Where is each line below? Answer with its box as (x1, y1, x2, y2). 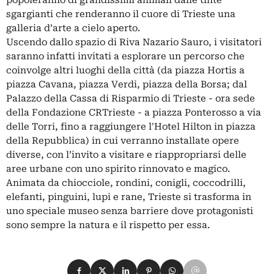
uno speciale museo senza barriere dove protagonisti (6, 205, 253, 217)
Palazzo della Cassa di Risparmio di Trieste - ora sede (6, 92, 255, 104)
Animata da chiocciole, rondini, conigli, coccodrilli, (6, 177, 246, 188)
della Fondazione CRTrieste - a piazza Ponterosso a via (6, 106, 261, 118)
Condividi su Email (183, 260, 271, 272)
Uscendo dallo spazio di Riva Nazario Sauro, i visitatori (6, 36, 262, 48)
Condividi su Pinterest (137, 260, 241, 272)
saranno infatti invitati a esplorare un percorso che (6, 50, 245, 62)
